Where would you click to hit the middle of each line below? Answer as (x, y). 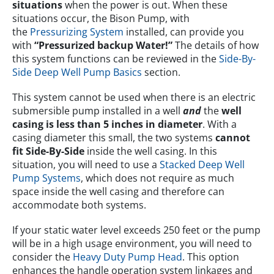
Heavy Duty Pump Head (128, 257)
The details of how (216, 46)
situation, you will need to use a (86, 165)
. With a (220, 124)
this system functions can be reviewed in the (114, 59)
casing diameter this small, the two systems (114, 138)
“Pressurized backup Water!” (103, 46)
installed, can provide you (184, 32)
